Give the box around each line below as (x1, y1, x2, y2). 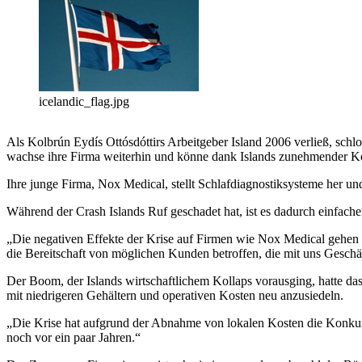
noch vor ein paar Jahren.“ (6, 330, 141, 345)
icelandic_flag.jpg (39, 95, 129, 109)
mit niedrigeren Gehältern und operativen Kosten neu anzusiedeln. (6, 288, 343, 303)
